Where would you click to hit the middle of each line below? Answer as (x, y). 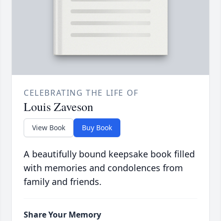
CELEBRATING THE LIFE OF (81, 93)
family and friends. (63, 182)
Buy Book (97, 128)
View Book (49, 128)
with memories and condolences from (103, 168)
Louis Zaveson (58, 107)
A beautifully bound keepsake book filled (109, 154)
